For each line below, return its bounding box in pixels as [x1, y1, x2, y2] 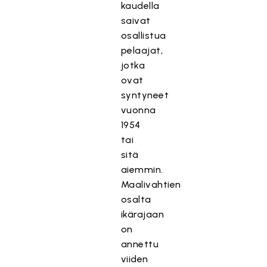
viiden [120, 253, 148, 265]
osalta [120, 194, 151, 205]
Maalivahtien [120, 179, 181, 190]
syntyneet [120, 89, 169, 101]
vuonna [120, 104, 156, 116]
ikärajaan [120, 209, 164, 220]
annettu [120, 238, 159, 250]
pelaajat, [120, 45, 163, 56]
